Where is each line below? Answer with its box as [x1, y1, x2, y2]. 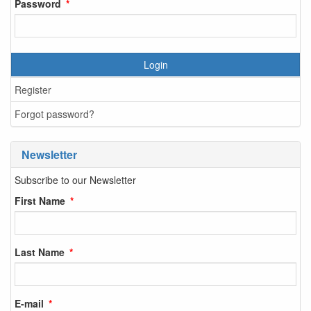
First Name [15, 194, 65, 208]
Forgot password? [15, 107, 94, 121]
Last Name [15, 245, 65, 259]
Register [15, 83, 51, 96]
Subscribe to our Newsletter [15, 173, 136, 187]
